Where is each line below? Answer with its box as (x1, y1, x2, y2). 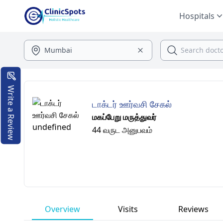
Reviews (178, 204, 209, 215)
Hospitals (179, 10, 215, 21)
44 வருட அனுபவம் (92, 124, 152, 135)
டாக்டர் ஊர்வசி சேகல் (92, 98, 172, 110)
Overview (45, 204, 81, 215)
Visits (118, 204, 138, 215)
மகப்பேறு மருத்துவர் (92, 111, 156, 122)
